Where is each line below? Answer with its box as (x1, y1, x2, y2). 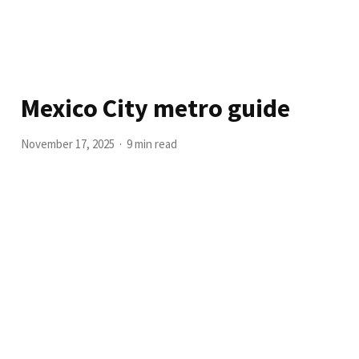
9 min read (127, 136, 178, 151)
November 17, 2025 (21, 136, 115, 151)
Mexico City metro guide (21, 92, 291, 124)
